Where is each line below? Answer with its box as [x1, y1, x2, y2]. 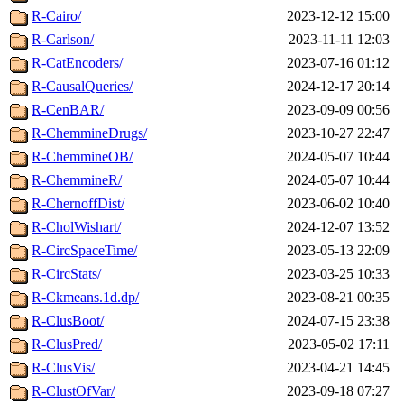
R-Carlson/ [32, 32, 94, 48]
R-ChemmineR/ [32, 172, 122, 188]
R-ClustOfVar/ [32, 383, 115, 399]
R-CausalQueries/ [32, 78, 133, 95]
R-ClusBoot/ [32, 313, 104, 329]
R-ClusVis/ [32, 360, 95, 376]
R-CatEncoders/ [32, 55, 123, 71]
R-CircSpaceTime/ [32, 243, 137, 259]
